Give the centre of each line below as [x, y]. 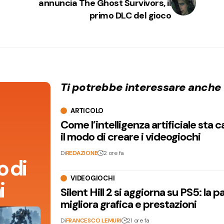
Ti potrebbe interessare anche [141, 87]
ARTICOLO [87, 111]
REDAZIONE [82, 153]
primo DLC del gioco [130, 15]
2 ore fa [114, 153]
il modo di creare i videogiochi [131, 137]
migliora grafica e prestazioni [129, 204]
